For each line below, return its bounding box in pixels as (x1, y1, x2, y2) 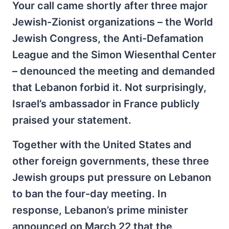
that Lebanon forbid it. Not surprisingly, (12, 81, 207, 94)
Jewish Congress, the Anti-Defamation (12, 32, 203, 44)
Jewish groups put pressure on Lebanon (12, 171, 211, 184)
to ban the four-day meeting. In (12, 188, 167, 200)
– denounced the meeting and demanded (12, 65, 215, 77)
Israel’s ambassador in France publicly (12, 98, 200, 110)
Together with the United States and (12, 139, 192, 151)
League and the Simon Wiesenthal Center (12, 49, 216, 61)
